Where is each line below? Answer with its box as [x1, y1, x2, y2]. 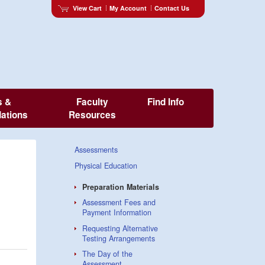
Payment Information [82, 207, 151, 218]
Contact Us [154, 3, 189, 12]
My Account [109, 3, 147, 12]
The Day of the [82, 248, 132, 260]
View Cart [72, 3, 102, 12]
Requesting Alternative [82, 222, 158, 234]
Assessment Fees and [82, 197, 156, 208]
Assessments [75, 144, 118, 156]
